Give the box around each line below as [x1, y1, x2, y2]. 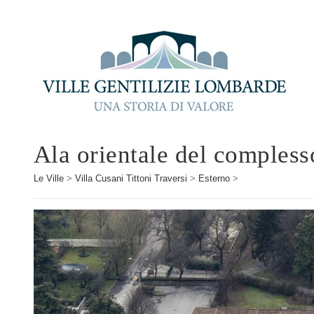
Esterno [198, 172, 230, 184]
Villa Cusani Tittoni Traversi [74, 172, 187, 184]
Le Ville [33, 172, 64, 184]
